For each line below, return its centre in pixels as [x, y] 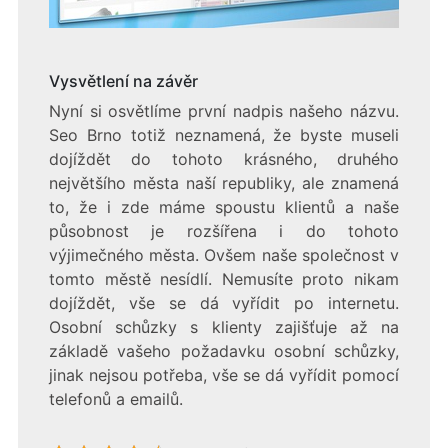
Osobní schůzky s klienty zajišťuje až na [224, 327]
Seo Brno [85, 135]
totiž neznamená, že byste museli [260, 135]
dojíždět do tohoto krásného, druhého [224, 159]
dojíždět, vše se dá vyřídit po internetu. [224, 303]
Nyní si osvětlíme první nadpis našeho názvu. [224, 111]
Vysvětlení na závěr [123, 81]
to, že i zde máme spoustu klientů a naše [224, 207]
